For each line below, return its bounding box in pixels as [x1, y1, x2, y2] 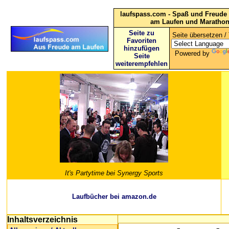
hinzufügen [124, 44, 159, 52]
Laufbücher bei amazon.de [72, 193, 156, 200]
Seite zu [129, 29, 154, 37]
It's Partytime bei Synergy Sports [65, 169, 163, 177]
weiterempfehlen [116, 60, 168, 67]
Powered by [175, 50, 212, 57]
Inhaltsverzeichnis [7, 215, 78, 224]
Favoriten [127, 37, 156, 44]
